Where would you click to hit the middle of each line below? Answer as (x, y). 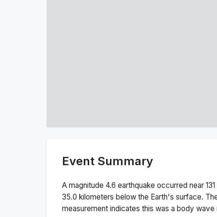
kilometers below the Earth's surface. (140, 197)
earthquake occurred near (161, 185)
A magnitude (84, 185)
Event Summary (108, 161)
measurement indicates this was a (119, 208)
